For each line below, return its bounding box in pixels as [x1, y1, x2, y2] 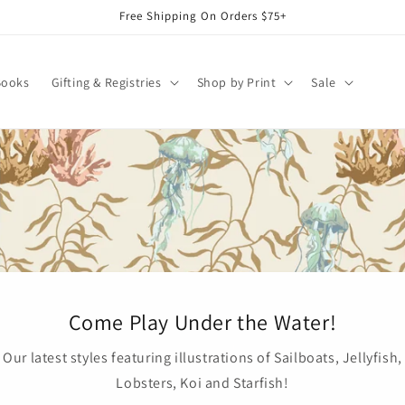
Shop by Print [196, 73, 277, 90]
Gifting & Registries [51, 73, 162, 90]
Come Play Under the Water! [68, 307, 337, 336]
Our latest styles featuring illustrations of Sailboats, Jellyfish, [3, 348, 402, 367]
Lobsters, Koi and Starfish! [116, 373, 289, 392]
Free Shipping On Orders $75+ [118, 8, 287, 24]
